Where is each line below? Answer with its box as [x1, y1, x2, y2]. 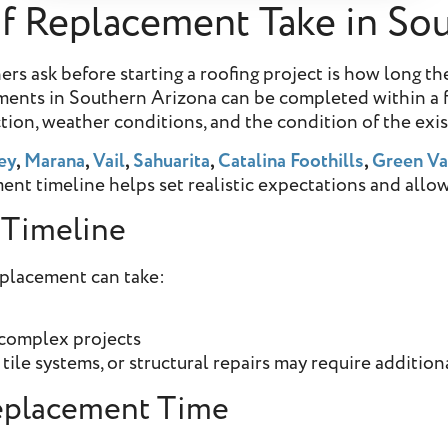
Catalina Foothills [218, 147, 365, 175]
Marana [24, 147, 86, 175]
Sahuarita [133, 147, 211, 175]
